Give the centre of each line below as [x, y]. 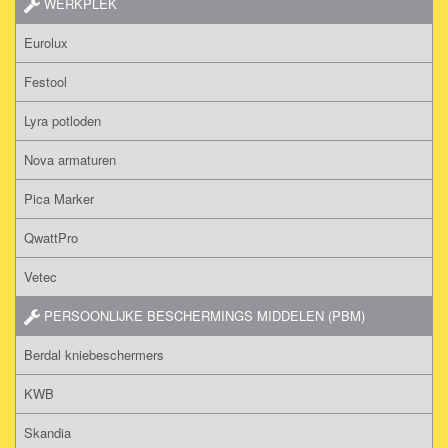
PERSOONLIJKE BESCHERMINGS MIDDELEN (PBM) [202, 315]
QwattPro [51, 237]
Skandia [47, 432]
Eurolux [46, 42]
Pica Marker [59, 198]
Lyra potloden [62, 120]
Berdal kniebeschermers [94, 354]
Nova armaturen [70, 159]
